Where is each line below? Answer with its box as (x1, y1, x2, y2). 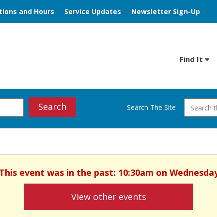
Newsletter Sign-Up (131, 7, 201, 16)
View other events (71, 190, 146, 202)
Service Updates (64, 7, 122, 16)
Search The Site (126, 103, 176, 112)
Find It (180, 54, 205, 64)
